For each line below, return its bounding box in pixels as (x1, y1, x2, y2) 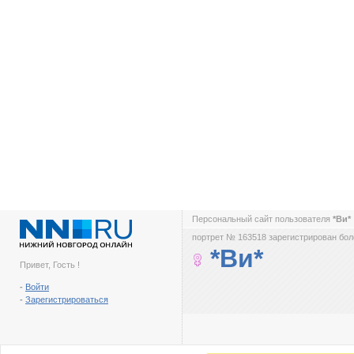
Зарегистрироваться (25, 295, 108, 304)
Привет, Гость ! (20, 260, 80, 269)
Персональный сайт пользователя (192, 214, 333, 224)
